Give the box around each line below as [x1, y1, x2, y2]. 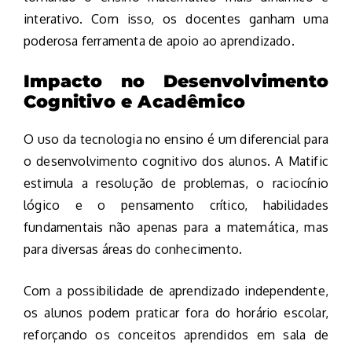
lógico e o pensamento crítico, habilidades [24, 196, 328, 213]
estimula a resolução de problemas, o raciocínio [24, 174, 328, 191]
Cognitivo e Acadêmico [24, 90, 246, 112]
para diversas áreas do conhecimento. [24, 240, 243, 257]
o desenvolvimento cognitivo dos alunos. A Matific [24, 152, 328, 169]
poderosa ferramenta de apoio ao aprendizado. [24, 32, 295, 49]
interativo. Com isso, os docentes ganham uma [24, 10, 328, 27]
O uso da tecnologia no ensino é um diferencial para [24, 130, 328, 147]
